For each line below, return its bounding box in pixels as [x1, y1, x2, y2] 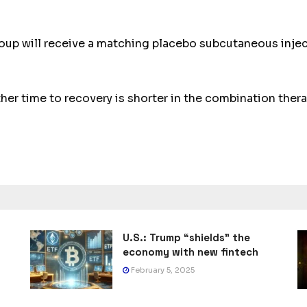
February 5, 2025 [129, 265, 195, 275]
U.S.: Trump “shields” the [123, 231, 250, 245]
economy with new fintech [123, 245, 258, 259]
